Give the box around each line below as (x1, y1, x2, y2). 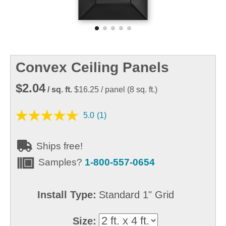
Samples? (38, 157, 85, 167)
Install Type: (37, 189, 96, 200)
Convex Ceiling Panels (16, 60, 169, 75)
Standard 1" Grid (99, 189, 174, 200)
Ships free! (34, 141, 83, 151)
